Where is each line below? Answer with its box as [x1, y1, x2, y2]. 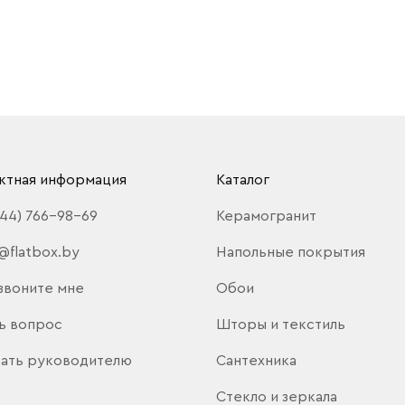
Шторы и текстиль [216, 317, 345, 333]
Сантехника [216, 353, 297, 369]
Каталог [216, 173, 269, 188]
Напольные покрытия [216, 245, 365, 260]
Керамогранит [216, 209, 316, 224]
